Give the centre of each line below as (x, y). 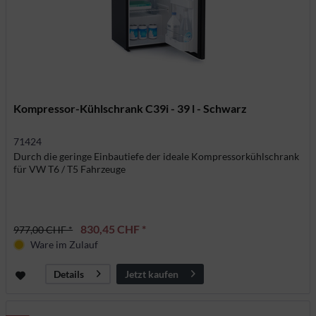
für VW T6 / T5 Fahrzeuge (70, 169)
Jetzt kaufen (152, 274)
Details (69, 274)
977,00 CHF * (43, 230)
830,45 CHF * (114, 229)
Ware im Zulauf (65, 245)
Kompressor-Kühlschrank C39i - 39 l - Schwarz (130, 109)
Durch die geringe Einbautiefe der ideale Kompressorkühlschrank (157, 157)
